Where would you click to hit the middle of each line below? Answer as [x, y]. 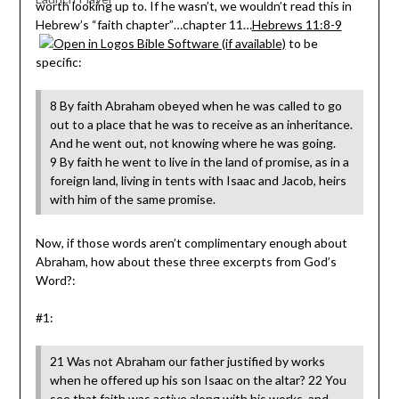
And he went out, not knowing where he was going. [192, 143]
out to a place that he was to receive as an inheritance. [201, 125]
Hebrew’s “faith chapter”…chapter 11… [143, 25]
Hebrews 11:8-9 [297, 25]
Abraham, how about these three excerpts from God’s [186, 262]
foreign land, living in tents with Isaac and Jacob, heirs [198, 181]
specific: [58, 62]
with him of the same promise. [132, 199]
